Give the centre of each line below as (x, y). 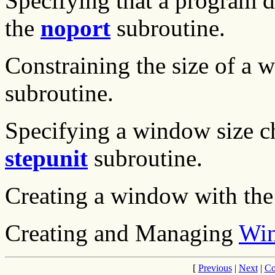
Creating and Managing (122, 233)
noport (76, 28)
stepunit (46, 158)
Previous (215, 268)
